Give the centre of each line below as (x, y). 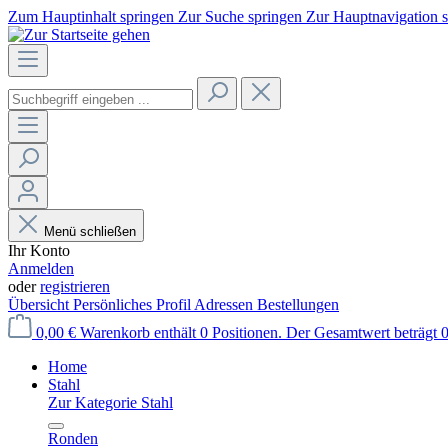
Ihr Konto (39, 250)
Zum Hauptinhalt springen (93, 16)
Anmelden (41, 268)
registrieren (75, 286)
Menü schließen (90, 231)
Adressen (225, 304)
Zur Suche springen (242, 16)
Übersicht (40, 304)
